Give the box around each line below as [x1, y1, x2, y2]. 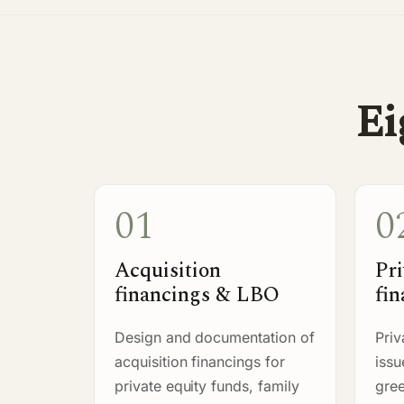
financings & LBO [115, 279, 280, 311]
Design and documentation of [115, 327, 315, 346]
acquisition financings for [115, 352, 285, 371]
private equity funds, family [115, 376, 299, 395]
